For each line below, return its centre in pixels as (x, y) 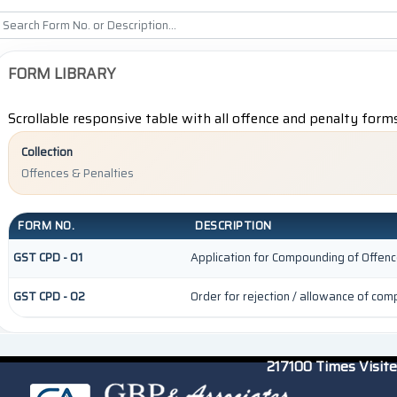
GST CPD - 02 (50, 297)
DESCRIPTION (234, 226)
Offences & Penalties (78, 173)
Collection (47, 152)
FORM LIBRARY (62, 74)
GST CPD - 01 (48, 258)
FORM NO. (47, 226)
